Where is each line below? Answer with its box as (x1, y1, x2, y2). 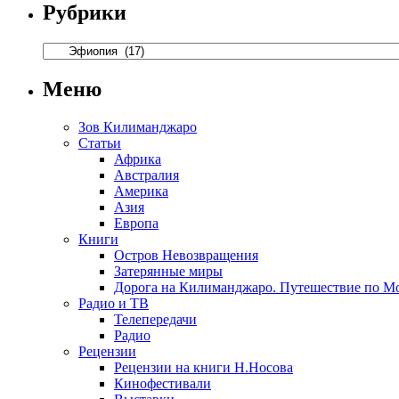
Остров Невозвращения (114, 247, 258, 263)
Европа (114, 215, 159, 231)
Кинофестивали (114, 375, 211, 391)
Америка (114, 183, 168, 199)
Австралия (114, 167, 179, 183)
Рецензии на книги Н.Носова (114, 359, 293, 375)
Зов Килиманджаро (78, 118, 197, 134)
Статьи (78, 134, 121, 151)
